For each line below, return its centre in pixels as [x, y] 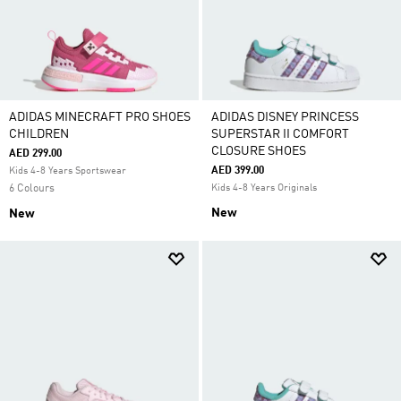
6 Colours [32, 189]
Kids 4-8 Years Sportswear [68, 171]
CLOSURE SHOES [259, 151]
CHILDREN [39, 134]
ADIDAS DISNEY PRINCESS [285, 117]
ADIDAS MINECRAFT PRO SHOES [100, 117]
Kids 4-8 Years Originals [264, 188]
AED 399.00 [238, 171]
